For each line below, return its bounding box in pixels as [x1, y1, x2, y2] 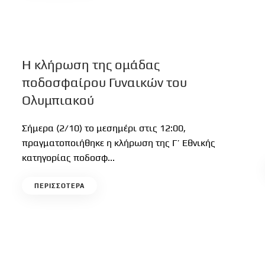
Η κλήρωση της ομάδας [22, 57, 160, 72]
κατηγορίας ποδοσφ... [22, 152, 115, 163]
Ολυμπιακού [22, 92, 95, 108]
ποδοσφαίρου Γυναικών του [22, 75, 188, 90]
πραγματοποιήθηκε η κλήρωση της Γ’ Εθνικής [22, 137, 216, 148]
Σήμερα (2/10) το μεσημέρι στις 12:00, [22, 122, 186, 134]
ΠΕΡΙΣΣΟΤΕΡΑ [34, 182, 85, 189]
